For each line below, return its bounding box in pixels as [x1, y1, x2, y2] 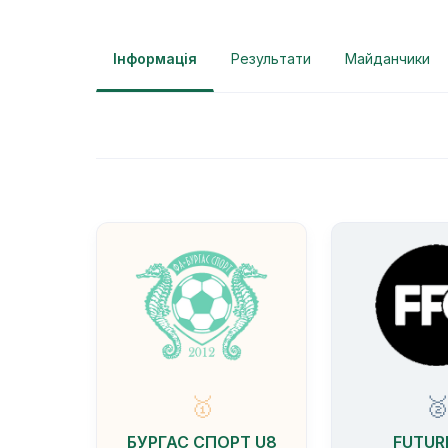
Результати [231, 50, 311, 68]
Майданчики [345, 50, 430, 68]
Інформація [113, 50, 197, 68]
